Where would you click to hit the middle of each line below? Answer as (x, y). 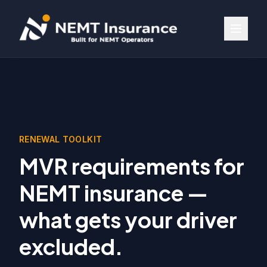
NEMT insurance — (114, 193)
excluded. (71, 246)
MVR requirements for (132, 166)
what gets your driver (128, 220)
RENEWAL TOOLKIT (61, 139)
